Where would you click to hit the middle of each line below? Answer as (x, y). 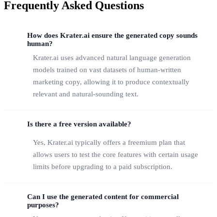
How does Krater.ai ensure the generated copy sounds (112, 36)
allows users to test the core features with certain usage (116, 154)
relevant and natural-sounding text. (86, 94)
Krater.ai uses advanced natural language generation (112, 58)
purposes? (43, 205)
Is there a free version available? (79, 124)
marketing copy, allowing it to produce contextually (111, 82)
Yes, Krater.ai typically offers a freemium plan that (109, 142)
